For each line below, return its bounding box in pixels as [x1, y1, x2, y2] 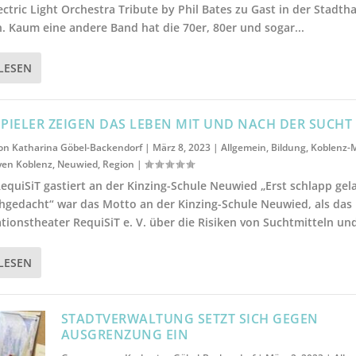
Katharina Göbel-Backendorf [12, 140, 143, 154]
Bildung [271, 140, 307, 154]
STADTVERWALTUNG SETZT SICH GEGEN [60, 309, 319, 327]
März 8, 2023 [153, 140, 211, 154]
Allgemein [221, 140, 267, 154]
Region [103, 157, 135, 171]
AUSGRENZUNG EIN [60, 325, 189, 343]
